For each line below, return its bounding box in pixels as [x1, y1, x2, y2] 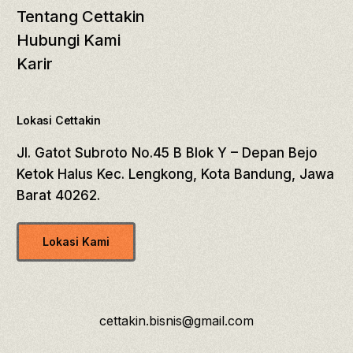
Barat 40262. [17, 188, 101, 204]
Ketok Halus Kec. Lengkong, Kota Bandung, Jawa [17, 166, 335, 183]
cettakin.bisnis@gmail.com [99, 313, 254, 329]
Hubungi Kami [17, 31, 121, 50]
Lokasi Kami [43, 235, 110, 249]
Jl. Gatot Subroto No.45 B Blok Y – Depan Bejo [17, 145, 318, 162]
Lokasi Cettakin [17, 113, 102, 128]
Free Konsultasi [133, 329, 220, 343]
